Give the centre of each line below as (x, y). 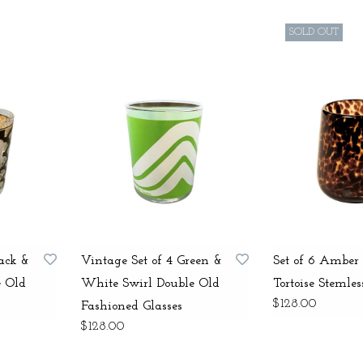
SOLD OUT (314, 32)
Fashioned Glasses (132, 307)
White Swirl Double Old (151, 284)
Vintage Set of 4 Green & (152, 261)
